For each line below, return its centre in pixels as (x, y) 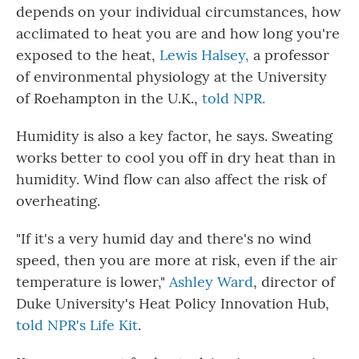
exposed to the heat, (88, 55)
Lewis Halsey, (204, 55)
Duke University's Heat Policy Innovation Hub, (173, 304)
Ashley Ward (211, 282)
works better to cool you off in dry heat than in (176, 158)
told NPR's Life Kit (77, 325)
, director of (294, 282)
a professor (289, 55)
